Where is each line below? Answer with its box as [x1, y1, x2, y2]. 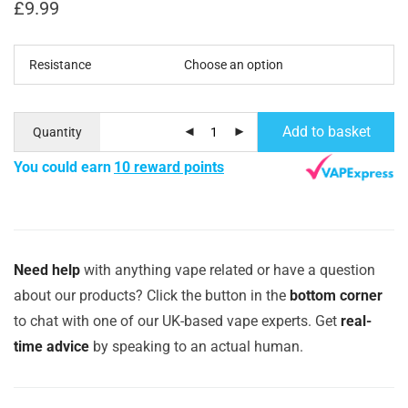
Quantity [33, 124, 82, 139]
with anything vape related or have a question [80, 260, 375, 279]
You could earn [14, 158, 111, 177]
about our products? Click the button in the [14, 286, 290, 304]
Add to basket [281, 122, 371, 140]
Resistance [29, 56, 91, 72]
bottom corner [290, 286, 382, 304]
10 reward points [114, 158, 224, 177]
